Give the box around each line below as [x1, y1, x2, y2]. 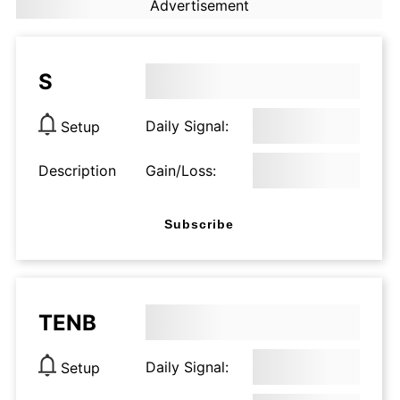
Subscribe [164, 216, 234, 231]
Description [38, 162, 116, 179]
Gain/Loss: [146, 162, 216, 179]
